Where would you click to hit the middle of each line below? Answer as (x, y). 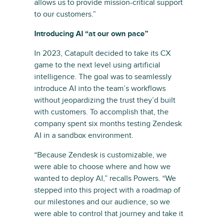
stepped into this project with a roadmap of (107, 190)
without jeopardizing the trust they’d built (105, 100)
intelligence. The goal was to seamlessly (103, 77)
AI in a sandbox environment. (84, 135)
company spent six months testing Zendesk (108, 123)
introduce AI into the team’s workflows (100, 88)
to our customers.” (65, 14)
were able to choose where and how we (102, 166)
